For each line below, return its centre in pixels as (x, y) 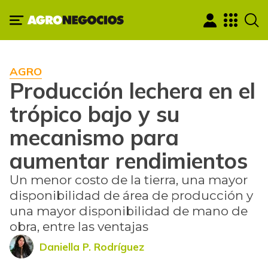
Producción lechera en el (133, 91)
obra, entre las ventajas (79, 227)
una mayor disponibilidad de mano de (129, 211)
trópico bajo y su (95, 114)
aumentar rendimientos (129, 161)
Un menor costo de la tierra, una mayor (129, 180)
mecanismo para (94, 137)
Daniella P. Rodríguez (92, 246)
